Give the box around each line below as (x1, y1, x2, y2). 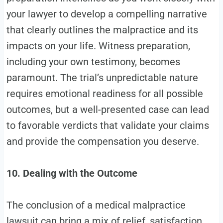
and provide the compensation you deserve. (6, 135, 199, 147)
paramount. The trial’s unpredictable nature (6, 72, 198, 84)
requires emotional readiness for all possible (6, 88, 203, 100)
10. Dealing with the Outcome (6, 167, 137, 179)
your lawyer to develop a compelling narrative (6, 8, 207, 20)
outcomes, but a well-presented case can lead (6, 104, 209, 115)
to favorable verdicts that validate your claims (6, 119, 209, 131)
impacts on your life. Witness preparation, (6, 40, 190, 52)
